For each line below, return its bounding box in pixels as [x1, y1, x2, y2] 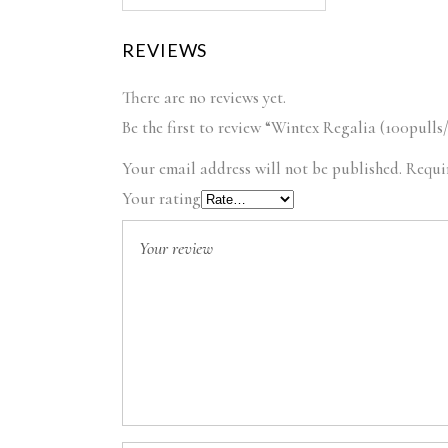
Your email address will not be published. [122, 158, 402, 179]
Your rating [122, 188, 201, 209]
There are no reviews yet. [122, 87, 286, 108]
